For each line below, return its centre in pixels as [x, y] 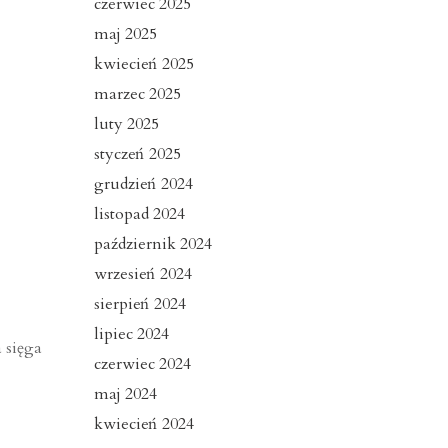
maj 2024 [125, 394]
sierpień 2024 [139, 304]
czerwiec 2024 [142, 364]
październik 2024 [152, 244]
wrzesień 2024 [142, 274]
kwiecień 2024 [143, 424]
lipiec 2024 [131, 334]
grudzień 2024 [143, 184]
